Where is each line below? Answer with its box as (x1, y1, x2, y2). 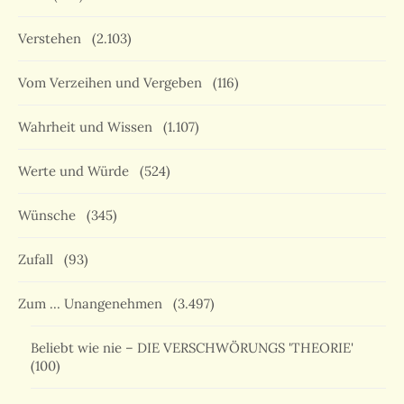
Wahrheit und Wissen (18, 118, 160, 136)
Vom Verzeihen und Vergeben (18, 74, 209, 92)
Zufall (18, 251, 60, 269)
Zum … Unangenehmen (18, 295, 170, 313)
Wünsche (18, 207, 83, 225)
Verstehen (18, 30, 88, 48)
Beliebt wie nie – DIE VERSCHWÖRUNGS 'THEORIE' (31, 339, 361, 357)
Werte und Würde (18, 162, 136, 180)
